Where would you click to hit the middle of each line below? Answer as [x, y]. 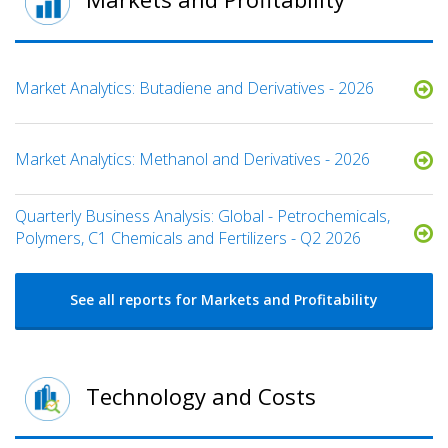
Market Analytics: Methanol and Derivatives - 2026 [192, 158]
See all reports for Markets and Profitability [224, 299]
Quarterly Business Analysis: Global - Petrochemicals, [202, 215]
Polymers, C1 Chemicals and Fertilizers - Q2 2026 [188, 237]
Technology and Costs [198, 396]
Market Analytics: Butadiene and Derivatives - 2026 [194, 87]
